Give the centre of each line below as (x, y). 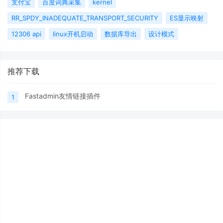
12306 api (26, 34)
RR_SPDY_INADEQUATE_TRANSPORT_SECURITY (85, 18)
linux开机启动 (73, 34)
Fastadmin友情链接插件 (63, 96)
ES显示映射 (187, 18)
